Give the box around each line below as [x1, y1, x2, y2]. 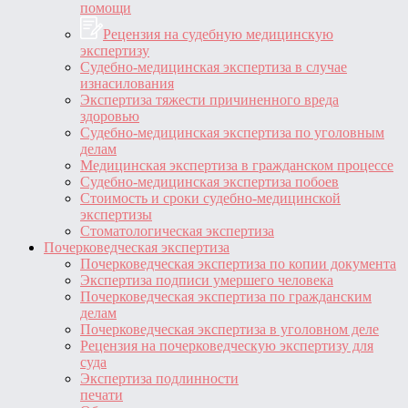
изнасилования [80, 75, 174, 91]
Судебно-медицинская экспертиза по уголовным [80, 124, 384, 140]
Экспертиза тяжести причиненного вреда [80, 91, 339, 107]
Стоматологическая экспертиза [80, 222, 274, 239]
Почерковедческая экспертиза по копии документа [80, 255, 396, 271]
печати [80, 386, 123, 403]
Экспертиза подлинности [80, 370, 239, 386]
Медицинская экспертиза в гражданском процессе [80, 157, 393, 173]
